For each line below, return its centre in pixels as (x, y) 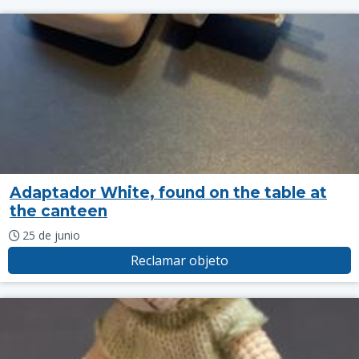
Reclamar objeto (179, 260)
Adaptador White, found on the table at (168, 193)
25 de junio (51, 235)
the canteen (58, 211)
